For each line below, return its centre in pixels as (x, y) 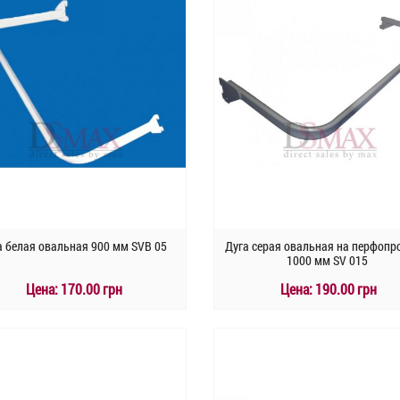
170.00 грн (91, 289)
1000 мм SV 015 (327, 261)
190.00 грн (345, 289)
